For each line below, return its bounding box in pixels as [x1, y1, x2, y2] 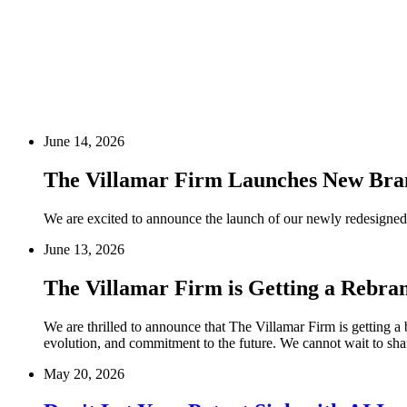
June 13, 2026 [44, 241, 124, 257]
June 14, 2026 [44, 133, 124, 149]
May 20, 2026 [44, 365, 124, 382]
